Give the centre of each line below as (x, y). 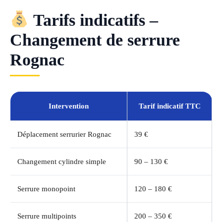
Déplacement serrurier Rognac (64, 135)
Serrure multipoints (47, 216)
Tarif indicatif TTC (169, 106)
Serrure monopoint (46, 189)
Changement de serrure (95, 40)
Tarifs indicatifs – (93, 20)
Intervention (69, 106)
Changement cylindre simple (62, 162)
